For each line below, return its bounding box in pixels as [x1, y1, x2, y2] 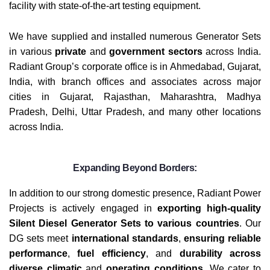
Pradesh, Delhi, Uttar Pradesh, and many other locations [9, 106, 261, 118]
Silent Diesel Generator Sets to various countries [9, 217, 239, 228]
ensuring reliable [183, 232, 262, 243]
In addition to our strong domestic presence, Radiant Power [9, 187, 261, 198]
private [55, 46, 90, 57]
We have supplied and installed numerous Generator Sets [9, 31, 261, 42]
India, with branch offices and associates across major [9, 76, 261, 87]
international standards [71, 232, 178, 243]
